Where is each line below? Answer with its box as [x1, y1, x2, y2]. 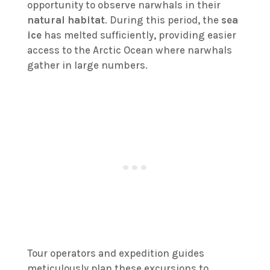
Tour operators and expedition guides [27, 247, 204, 260]
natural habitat [27, 14, 105, 27]
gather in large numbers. [27, 59, 148, 72]
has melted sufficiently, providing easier [41, 29, 236, 42]
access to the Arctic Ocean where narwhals [27, 44, 232, 57]
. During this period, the [104, 14, 221, 27]
